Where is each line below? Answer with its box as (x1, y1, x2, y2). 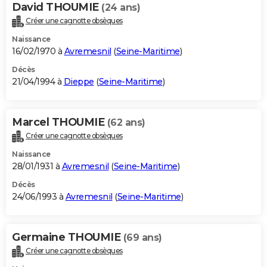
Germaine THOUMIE (12, 230, 123, 244)
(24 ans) (101, 2, 140, 14)
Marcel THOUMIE (12, 116, 107, 129)
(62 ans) (107, 117, 145, 129)
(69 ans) (123, 231, 162, 243)
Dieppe (63, 76, 94, 88)
